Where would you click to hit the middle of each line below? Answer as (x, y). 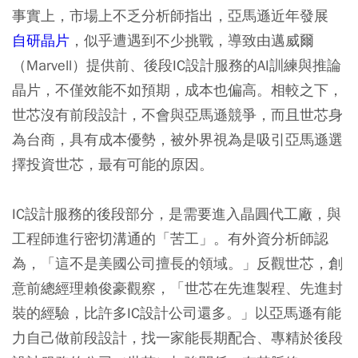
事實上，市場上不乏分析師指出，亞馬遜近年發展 (170, 15)
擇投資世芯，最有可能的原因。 (113, 164)
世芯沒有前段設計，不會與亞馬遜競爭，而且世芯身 (177, 114)
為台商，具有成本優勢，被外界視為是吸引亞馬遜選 (177, 139)
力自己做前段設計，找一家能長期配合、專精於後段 (177, 337)
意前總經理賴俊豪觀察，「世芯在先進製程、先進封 (177, 288)
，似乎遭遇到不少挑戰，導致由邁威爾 (192, 40)
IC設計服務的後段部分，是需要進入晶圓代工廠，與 (177, 213)
